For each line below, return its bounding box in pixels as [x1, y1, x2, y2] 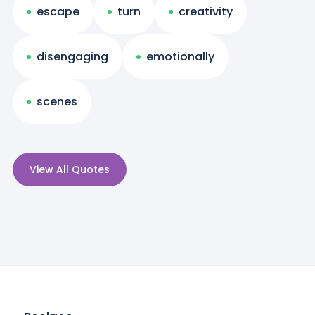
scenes [36, 94, 77, 110]
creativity [178, 4, 233, 20]
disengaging [36, 49, 108, 65]
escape [36, 4, 79, 20]
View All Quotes [29, 162, 110, 176]
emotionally [146, 49, 214, 65]
